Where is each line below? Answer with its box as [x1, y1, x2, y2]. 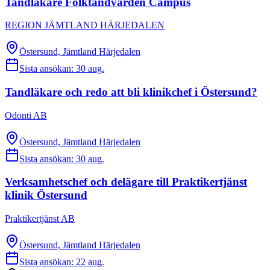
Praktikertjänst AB [5, 213, 75, 224]
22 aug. [76, 257, 104, 268]
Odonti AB [5, 110, 47, 121]
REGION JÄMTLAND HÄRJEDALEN [5, 20, 165, 31]
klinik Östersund [5, 189, 87, 202]
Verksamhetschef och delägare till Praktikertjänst [5, 175, 247, 189]
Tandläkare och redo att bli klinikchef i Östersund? [5, 86, 257, 99]
